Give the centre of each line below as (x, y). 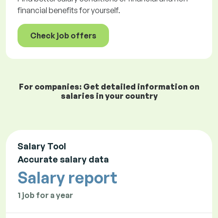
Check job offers (63, 36)
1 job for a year (45, 195)
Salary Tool (42, 146)
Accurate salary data (63, 159)
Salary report (67, 178)
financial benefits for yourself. (69, 10)
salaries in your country (109, 96)
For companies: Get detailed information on (109, 87)
